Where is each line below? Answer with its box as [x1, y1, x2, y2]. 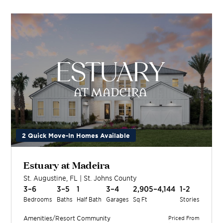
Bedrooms [23, 195, 53, 203]
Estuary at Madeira [23, 157, 110, 172]
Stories [179, 195, 200, 203]
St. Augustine [23, 174, 67, 183]
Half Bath [77, 195, 102, 203]
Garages [106, 195, 129, 203]
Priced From [168, 214, 200, 222]
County [112, 174, 137, 183]
